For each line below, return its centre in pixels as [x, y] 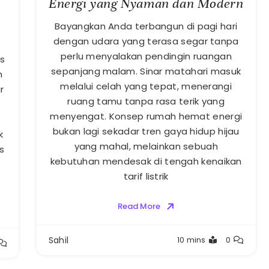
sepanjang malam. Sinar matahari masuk [146, 71]
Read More [139, 207]
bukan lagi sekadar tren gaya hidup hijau [146, 131]
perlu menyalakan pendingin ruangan [146, 56]
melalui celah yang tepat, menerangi [146, 86]
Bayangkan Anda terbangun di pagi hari [146, 26]
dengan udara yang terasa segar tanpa [146, 41]
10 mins [191, 240]
